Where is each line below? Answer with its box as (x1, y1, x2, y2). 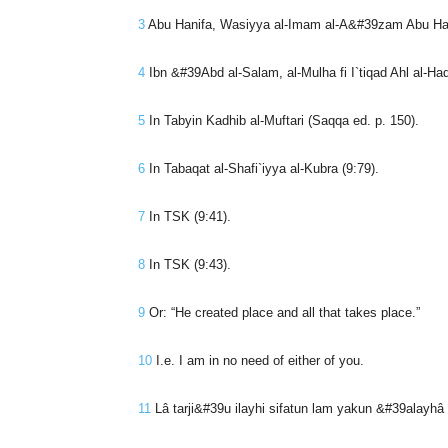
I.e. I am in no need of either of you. (152, 352, 364, 368)
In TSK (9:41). (145, 208, 231, 224)
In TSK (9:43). (145, 256, 231, 272)
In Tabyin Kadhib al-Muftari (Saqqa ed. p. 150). (145, 112, 419, 128)
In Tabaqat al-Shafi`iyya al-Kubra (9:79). (145, 160, 379, 176)
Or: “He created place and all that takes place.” (145, 304, 420, 320)
